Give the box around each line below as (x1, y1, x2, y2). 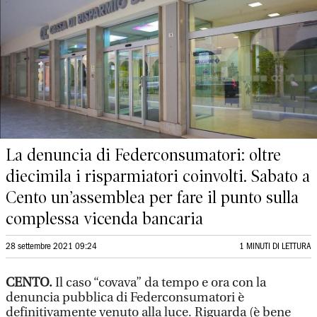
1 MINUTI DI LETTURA (239, 243, 311, 250)
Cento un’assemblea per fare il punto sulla (6, 188, 299, 207)
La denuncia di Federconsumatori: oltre (6, 145, 281, 165)
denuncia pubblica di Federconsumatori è (6, 290, 244, 305)
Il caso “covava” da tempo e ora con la (55, 275, 266, 290)
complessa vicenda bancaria (6, 209, 203, 229)
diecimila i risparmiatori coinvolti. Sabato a (6, 166, 310, 186)
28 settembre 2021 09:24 (6, 243, 97, 250)
